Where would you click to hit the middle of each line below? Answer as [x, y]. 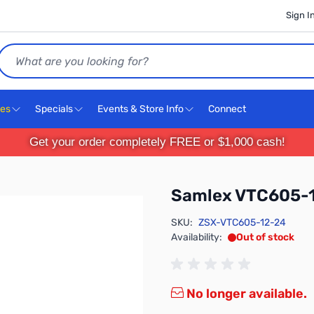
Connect [228, 109]
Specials [54, 109]
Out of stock [265, 237]
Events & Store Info [141, 109]
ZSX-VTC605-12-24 [242, 223]
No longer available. [245, 294]
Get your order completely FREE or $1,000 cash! [157, 142]
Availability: [197, 237]
